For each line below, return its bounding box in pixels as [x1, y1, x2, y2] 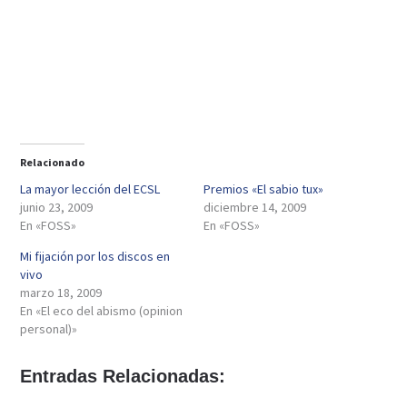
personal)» [20, 321, 78, 337]
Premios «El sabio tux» [203, 181, 323, 197]
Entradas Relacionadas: [20, 366, 226, 386]
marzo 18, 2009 [20, 284, 103, 301]
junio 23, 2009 [20, 199, 94, 215]
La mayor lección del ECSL [20, 181, 161, 197]
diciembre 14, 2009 [203, 199, 306, 215]
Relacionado [20, 155, 85, 169]
